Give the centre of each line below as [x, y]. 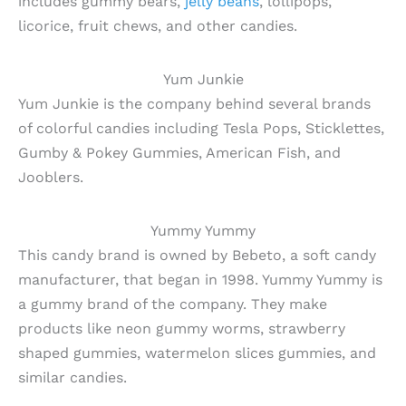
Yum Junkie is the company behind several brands [194, 103]
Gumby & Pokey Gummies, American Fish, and [179, 152]
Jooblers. [51, 177]
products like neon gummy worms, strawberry [182, 329]
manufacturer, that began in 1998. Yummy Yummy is [200, 280]
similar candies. [72, 377]
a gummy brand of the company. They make [173, 304]
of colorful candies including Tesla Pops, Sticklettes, [201, 128]
